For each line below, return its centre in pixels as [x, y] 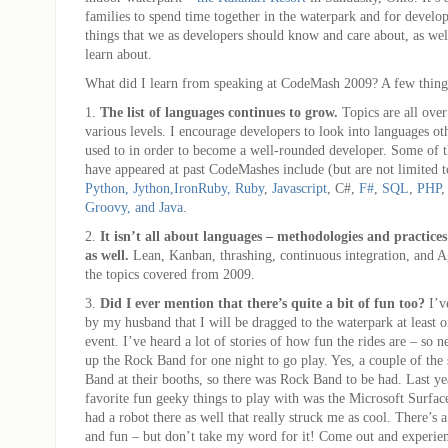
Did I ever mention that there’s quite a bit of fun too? [262, 302]
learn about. [118, 53]
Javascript [299, 187]
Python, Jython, [129, 187]
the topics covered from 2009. [170, 273]
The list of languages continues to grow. [219, 111]
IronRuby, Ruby [219, 187]
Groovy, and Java [134, 206]
